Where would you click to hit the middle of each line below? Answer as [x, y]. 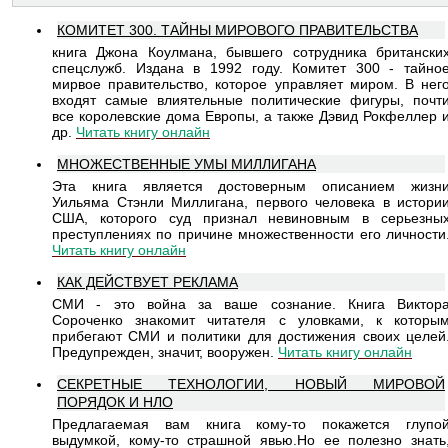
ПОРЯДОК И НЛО [115, 402]
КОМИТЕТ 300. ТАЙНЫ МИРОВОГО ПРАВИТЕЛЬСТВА [237, 30]
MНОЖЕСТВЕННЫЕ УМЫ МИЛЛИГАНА [186, 164]
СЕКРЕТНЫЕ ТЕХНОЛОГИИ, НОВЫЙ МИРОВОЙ [251, 384]
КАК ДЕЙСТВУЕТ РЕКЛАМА [147, 282]
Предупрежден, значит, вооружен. [165, 352]
